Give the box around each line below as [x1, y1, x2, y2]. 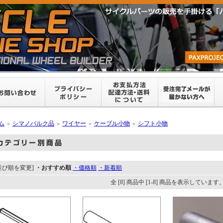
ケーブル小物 [94, 120, 130, 127]
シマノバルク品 [12, 120, 54, 127]
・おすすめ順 [35, 164, 71, 171]
